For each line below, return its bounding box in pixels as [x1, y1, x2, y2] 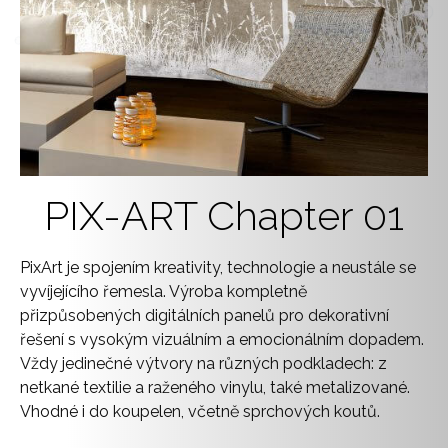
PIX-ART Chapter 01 [44, 191, 404, 239]
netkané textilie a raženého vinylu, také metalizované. [20, 377, 410, 397]
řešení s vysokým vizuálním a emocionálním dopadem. [20, 329, 424, 349]
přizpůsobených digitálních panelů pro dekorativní [20, 305, 389, 325]
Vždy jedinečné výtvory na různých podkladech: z [20, 353, 387, 373]
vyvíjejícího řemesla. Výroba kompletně [20, 281, 307, 301]
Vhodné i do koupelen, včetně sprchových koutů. [20, 401, 380, 421]
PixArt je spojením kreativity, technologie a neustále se [20, 257, 416, 277]
